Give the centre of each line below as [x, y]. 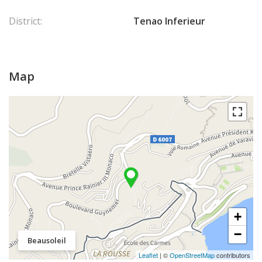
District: [25, 21]
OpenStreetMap [192, 255]
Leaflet [148, 255]
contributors [232, 255]
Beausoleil [47, 240]
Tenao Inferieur [169, 21]
